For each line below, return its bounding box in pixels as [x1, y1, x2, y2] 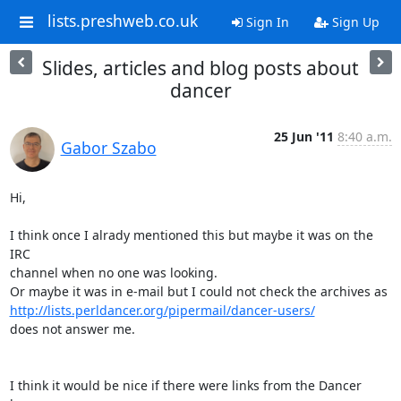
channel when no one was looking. [9, 264, 218, 281]
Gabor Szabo [60, 137, 157, 158]
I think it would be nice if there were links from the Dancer [9, 377, 362, 394]
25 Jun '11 [273, 128, 334, 145]
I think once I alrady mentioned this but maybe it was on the [9, 226, 373, 243]
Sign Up [328, 13, 380, 30]
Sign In [242, 13, 289, 30]
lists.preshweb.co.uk [47, 10, 198, 32]
